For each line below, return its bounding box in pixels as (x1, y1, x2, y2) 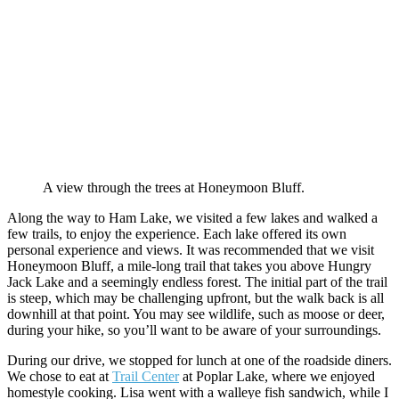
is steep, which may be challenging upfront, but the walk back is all (7, 289, 384, 305)
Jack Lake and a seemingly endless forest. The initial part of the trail (7, 273, 387, 289)
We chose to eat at (7, 368, 112, 384)
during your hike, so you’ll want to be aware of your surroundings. (7, 322, 381, 338)
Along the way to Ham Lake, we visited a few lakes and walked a (7, 209, 378, 225)
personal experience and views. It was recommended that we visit (7, 241, 374, 257)
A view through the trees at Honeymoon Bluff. (43, 179, 305, 195)
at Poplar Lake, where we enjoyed (179, 368, 375, 384)
